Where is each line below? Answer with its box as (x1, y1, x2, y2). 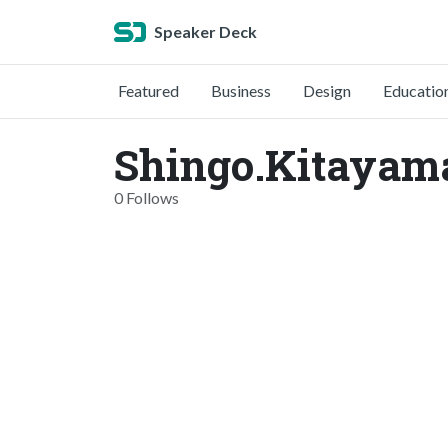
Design (303, 81, 351, 100)
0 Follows (114, 188, 179, 207)
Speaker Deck (154, 22, 257, 41)
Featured (118, 81, 179, 100)
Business (211, 81, 271, 100)
